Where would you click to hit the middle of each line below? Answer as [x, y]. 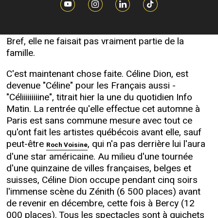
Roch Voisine [67, 145]
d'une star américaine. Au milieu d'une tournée [99, 157]
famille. [20, 53]
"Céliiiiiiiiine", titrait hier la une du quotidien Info [99, 98]
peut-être [26, 144]
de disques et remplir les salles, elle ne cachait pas [109, 18]
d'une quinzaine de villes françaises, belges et [99, 169]
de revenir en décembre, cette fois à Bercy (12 [100, 204]
